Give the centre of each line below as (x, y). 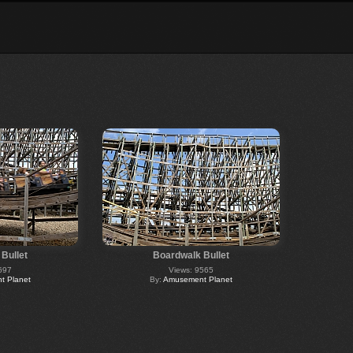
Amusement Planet (197, 279)
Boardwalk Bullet (191, 255)
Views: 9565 (191, 269)
